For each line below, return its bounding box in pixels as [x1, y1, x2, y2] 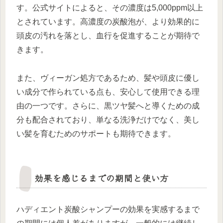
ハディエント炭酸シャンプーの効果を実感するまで [16, 205, 200, 214]
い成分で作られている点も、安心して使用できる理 [16, 87, 200, 96]
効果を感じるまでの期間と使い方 [34, 171, 169, 184]
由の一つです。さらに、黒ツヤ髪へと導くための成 [16, 101, 200, 110]
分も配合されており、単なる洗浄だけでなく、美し [16, 115, 200, 124]
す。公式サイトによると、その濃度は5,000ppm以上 [16, 3, 203, 12]
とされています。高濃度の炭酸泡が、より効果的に [16, 17, 200, 26]
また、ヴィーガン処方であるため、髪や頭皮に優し [16, 73, 200, 82]
